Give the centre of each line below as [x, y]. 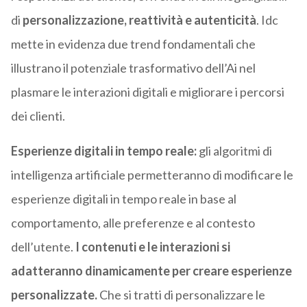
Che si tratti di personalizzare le [181, 295]
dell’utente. [43, 247]
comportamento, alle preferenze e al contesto [133, 223]
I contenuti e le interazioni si [152, 247]
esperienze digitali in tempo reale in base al [123, 199]
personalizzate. [54, 295]
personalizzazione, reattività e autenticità [139, 20]
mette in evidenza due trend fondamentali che [133, 44]
